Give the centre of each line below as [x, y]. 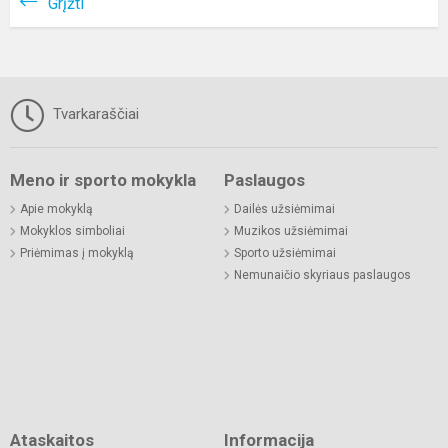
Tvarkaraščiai [94, 114]
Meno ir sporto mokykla [103, 180]
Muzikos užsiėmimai [291, 231]
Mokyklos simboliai [72, 231]
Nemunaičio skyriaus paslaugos [322, 275]
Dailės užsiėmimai [284, 209]
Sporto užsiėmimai [285, 253]
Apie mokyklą [56, 209]
